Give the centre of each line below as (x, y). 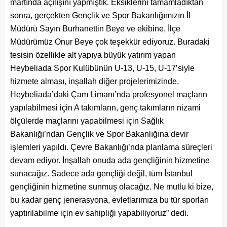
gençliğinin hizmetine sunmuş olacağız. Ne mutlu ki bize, (112, 187)
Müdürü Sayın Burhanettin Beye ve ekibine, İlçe (95, 29)
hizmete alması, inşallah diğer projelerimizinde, (94, 82)
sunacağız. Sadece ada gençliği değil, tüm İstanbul (101, 174)
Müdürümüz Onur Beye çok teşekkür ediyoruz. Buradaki (110, 42)
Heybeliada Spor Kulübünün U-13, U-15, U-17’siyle (102, 68)
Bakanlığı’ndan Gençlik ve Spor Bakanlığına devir (99, 134)
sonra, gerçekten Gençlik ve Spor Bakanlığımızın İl (100, 16)
